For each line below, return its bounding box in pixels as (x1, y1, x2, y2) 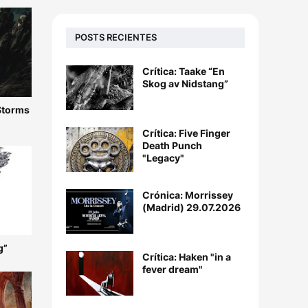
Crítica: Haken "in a (142, 250, 231, 263)
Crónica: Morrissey (142, 188, 233, 201)
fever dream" (142, 263, 203, 275)
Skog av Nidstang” (142, 77, 228, 89)
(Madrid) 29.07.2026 (142, 201, 241, 213)
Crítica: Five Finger (142, 126, 230, 139)
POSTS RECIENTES (75, 32, 157, 43)
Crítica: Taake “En (142, 65, 225, 77)
